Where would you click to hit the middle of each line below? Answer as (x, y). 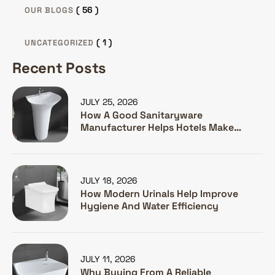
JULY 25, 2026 (109, 102)
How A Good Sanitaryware (141, 115)
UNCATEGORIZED (59, 42)
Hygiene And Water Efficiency (149, 206)
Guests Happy (113, 139)
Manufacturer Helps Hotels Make (157, 127)
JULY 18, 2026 (109, 180)
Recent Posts (59, 68)
